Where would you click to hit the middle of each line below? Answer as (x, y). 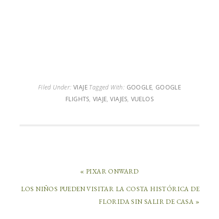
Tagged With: (108, 87)
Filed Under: (55, 87)
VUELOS (142, 99)
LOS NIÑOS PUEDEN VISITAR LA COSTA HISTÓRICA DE (110, 189)
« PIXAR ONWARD (109, 171)
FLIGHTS (77, 99)
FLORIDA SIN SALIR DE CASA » (149, 202)
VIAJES (119, 99)
